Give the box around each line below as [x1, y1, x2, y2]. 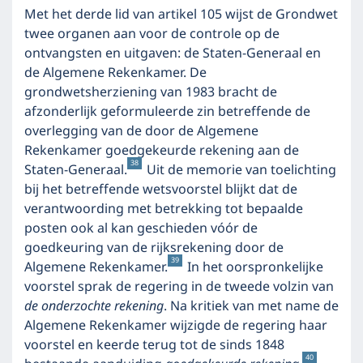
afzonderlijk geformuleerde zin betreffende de [24, 101, 310, 122]
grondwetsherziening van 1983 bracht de [24, 82, 277, 103]
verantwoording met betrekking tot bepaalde [24, 199, 303, 220]
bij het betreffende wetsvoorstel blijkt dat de [24, 179, 297, 200]
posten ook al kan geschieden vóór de [24, 218, 258, 239]
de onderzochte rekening [24, 296, 164, 317]
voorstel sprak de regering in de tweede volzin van [24, 276, 334, 297]
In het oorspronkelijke [184, 257, 323, 278]
